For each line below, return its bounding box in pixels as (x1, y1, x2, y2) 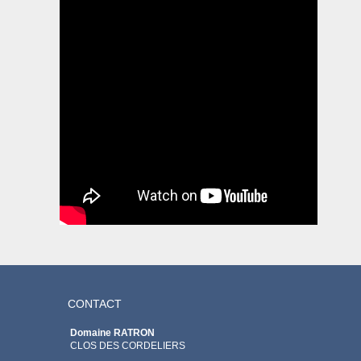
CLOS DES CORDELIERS (68, 340, 185, 351)
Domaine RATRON (68, 327, 155, 338)
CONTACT (68, 297, 122, 310)
